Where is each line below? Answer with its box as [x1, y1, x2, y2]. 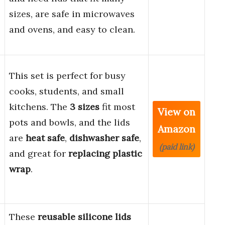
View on [158, 105, 195, 119]
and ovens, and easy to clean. [9, 24, 135, 36]
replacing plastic [68, 148, 142, 160]
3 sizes [70, 101, 99, 113]
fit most [99, 101, 135, 113]
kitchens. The [9, 101, 70, 113]
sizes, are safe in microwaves [9, 8, 135, 20]
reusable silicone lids [38, 211, 131, 223]
